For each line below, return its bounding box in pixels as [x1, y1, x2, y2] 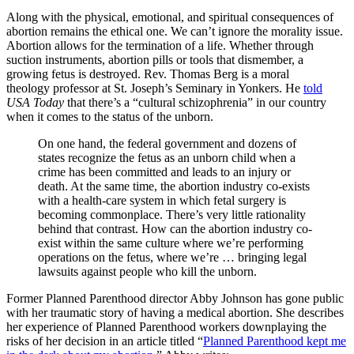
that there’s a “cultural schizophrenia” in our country [64, 95, 326, 109]
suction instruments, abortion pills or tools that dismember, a [6, 52, 303, 66]
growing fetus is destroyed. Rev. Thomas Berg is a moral [6, 66, 289, 81]
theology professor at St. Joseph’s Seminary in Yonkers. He [6, 81, 303, 95]
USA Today [6, 95, 64, 109]
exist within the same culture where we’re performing [38, 235, 303, 250]
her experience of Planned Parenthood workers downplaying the [6, 319, 326, 333]
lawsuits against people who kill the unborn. [38, 264, 257, 278]
